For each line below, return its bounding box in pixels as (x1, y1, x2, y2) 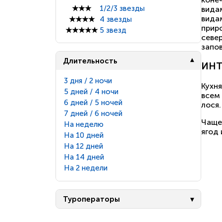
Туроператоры (63, 194, 120, 204)
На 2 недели (64, 164, 108, 173)
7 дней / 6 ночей (64, 109, 122, 118)
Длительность (63, 56, 118, 65)
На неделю (64, 120, 104, 129)
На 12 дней (64, 142, 103, 151)
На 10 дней (64, 131, 104, 140)
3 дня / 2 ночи (64, 76, 112, 86)
